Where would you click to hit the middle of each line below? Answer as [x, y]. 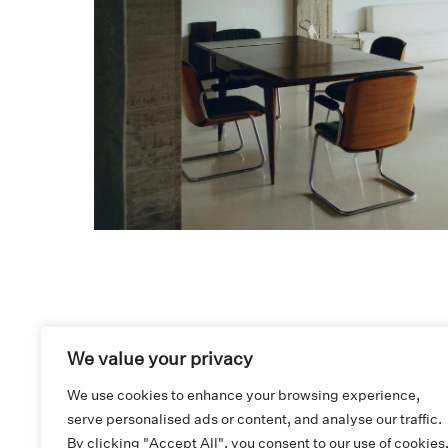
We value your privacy [160, 358]
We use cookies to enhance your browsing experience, [243, 395]
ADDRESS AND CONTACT [162, 427]
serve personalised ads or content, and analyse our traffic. [254, 419]
